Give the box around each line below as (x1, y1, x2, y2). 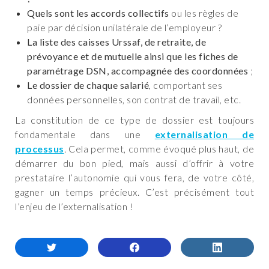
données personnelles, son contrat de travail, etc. (27, 94, 241, 106)
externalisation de (154, 128, 254, 141)
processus (15, 143, 64, 155)
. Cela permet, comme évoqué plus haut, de (64, 143, 254, 155)
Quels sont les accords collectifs (27, 7, 169, 19)
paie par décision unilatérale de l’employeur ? (27, 22, 224, 34)
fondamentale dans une (15, 128, 155, 141)
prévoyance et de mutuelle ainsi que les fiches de (27, 50, 238, 62)
